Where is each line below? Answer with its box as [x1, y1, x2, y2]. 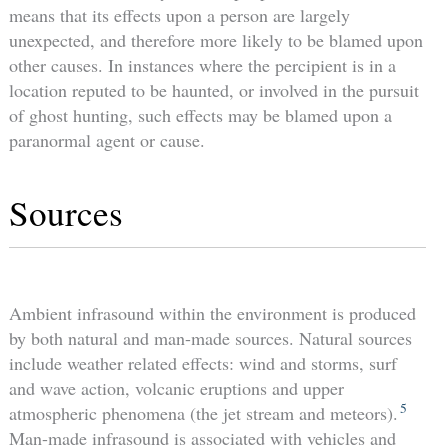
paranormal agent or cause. [8, 127, 205, 152]
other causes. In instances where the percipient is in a [8, 52, 396, 77]
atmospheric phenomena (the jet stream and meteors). [8, 400, 398, 425]
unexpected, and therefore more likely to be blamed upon [8, 27, 423, 52]
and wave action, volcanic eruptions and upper [8, 375, 344, 400]
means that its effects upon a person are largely [8, 2, 350, 27]
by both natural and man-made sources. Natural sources [8, 325, 412, 350]
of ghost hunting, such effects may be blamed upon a [8, 102, 392, 127]
